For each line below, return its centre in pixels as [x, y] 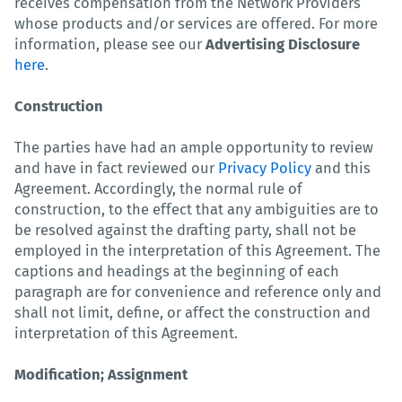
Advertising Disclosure [283, 44]
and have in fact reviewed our [116, 168]
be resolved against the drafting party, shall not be [185, 230]
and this [341, 168]
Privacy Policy [265, 168]
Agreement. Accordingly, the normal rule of [158, 188]
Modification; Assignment [101, 374]
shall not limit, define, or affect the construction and [192, 312]
